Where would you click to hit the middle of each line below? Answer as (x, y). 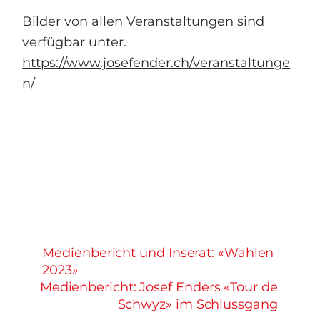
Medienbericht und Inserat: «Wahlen (158, 253)
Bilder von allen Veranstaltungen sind (144, 21)
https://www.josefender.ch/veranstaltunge (156, 63)
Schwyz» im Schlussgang (197, 304)
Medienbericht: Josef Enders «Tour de (159, 287)
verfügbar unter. (75, 42)
